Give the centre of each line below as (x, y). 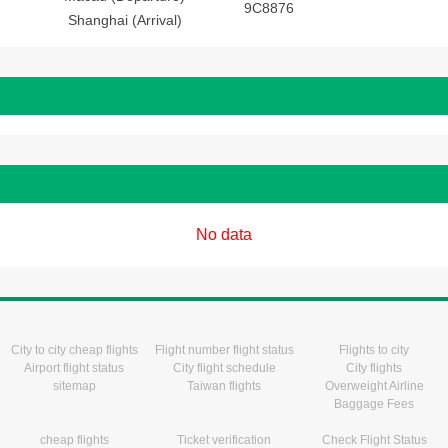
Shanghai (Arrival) (124, 20)
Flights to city (374, 350)
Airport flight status (74, 368)
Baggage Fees (374, 404)
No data (224, 234)
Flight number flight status (224, 350)
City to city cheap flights (74, 350)
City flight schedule (224, 368)
